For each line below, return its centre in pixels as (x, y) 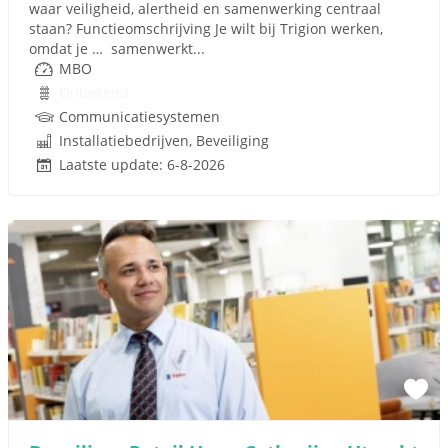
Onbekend (94, 92)
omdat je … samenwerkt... (117, 48)
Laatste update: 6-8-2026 (142, 164)
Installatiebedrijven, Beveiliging (164, 140)
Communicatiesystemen (139, 116)
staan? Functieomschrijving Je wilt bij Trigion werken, (206, 28)
